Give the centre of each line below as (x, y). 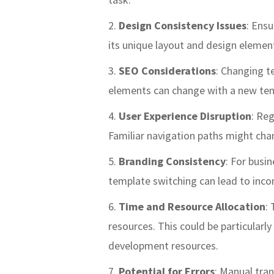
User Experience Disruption (185, 116)
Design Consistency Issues (183, 25)
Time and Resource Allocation (192, 206)
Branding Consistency (172, 161)
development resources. (163, 245)
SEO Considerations (167, 70)
